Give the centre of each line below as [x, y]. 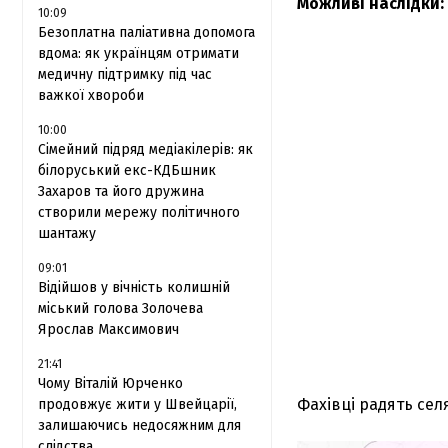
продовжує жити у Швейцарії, [137, 404]
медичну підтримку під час [125, 74]
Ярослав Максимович [108, 329]
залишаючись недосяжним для [139, 425]
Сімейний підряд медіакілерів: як [145, 149]
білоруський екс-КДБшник [127, 170]
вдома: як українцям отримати [138, 53]
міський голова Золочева [120, 308]
